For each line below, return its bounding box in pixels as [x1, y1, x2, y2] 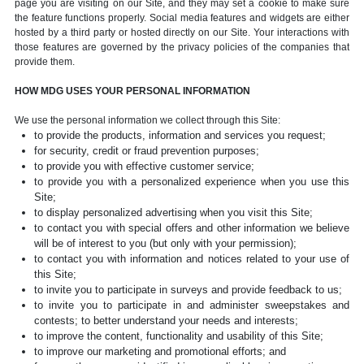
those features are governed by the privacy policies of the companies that [15, 41, 349, 53]
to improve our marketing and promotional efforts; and [34, 345, 286, 357]
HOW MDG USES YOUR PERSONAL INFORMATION [15, 85, 250, 97]
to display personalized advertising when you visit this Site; [34, 206, 313, 219]
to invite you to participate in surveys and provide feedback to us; [34, 284, 342, 296]
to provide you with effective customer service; [34, 160, 254, 172]
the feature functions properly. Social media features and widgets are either [15, 12, 349, 24]
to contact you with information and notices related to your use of [34, 253, 349, 265]
